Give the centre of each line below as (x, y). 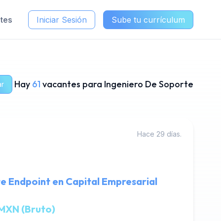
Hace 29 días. (159, 134)
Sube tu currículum (148, 19)
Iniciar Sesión (62, 19)
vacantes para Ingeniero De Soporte (118, 84)
